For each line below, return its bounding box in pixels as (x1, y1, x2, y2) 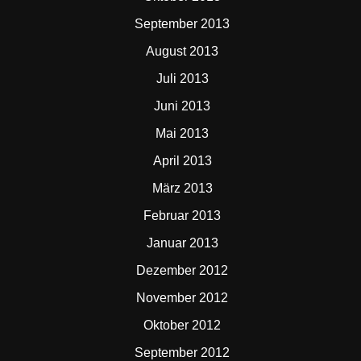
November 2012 (136, 291, 228, 305)
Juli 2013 (156, 72, 209, 85)
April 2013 (152, 154, 212, 168)
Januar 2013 (146, 236, 218, 250)
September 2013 (135, 17, 230, 31)
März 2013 (151, 181, 213, 195)
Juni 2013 (154, 99, 210, 113)
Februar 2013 (143, 209, 221, 222)
